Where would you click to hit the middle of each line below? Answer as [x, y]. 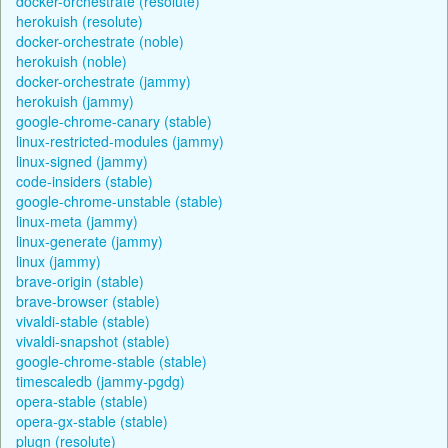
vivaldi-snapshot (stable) [93, 340]
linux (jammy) [58, 260]
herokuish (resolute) [79, 20]
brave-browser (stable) [88, 300]
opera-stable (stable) [82, 400]
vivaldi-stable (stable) [83, 320]
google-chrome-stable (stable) [111, 360]
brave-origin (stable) [80, 280]
